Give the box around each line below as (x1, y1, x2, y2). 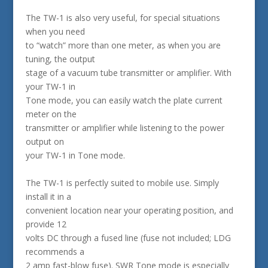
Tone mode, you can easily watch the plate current (25, 95, 223, 106)
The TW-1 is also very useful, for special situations (25, 12, 220, 23)
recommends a (25, 246, 84, 257)
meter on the (25, 108, 77, 120)
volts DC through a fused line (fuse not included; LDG (25, 232, 231, 243)
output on (25, 136, 64, 147)
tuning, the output (25, 53, 95, 65)
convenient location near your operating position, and (25, 205, 233, 216)
